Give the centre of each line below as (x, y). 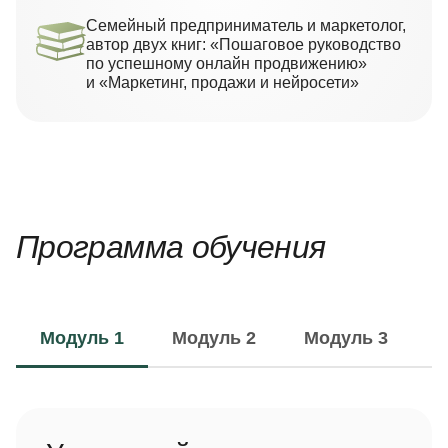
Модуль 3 (346, 338)
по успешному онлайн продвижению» (226, 64)
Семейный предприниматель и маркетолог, (246, 26)
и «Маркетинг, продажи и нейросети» (222, 83)
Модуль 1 (82, 338)
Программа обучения (171, 247)
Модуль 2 (214, 338)
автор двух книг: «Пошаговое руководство (243, 45)
